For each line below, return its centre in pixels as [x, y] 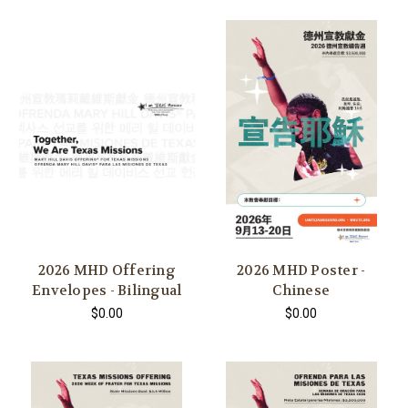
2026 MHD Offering [107, 271]
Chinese [301, 291]
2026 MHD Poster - [301, 271]
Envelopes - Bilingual [107, 291]
